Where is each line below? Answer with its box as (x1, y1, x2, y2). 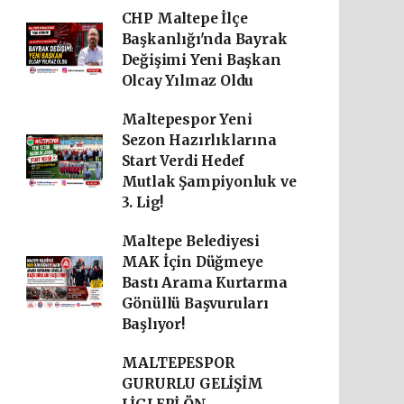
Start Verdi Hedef (121, 152, 245, 170)
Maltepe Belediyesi (121, 233, 261, 250)
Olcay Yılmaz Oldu (121, 72, 254, 89)
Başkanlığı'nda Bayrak (121, 31, 288, 48)
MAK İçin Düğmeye (121, 253, 263, 271)
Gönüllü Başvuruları (121, 295, 269, 312)
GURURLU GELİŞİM (121, 375, 263, 392)
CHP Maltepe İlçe (121, 10, 248, 27)
